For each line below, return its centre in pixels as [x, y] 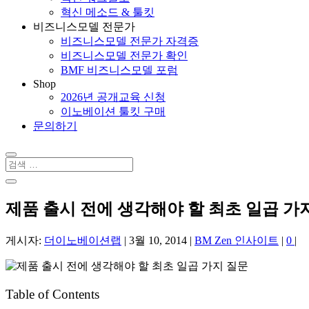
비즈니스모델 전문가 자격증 [130, 41]
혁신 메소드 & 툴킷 [108, 12]
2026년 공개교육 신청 [113, 97]
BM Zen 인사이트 [237, 240]
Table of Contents [52, 294]
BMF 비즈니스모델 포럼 [119, 70]
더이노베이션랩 [83, 240]
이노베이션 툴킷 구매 [113, 111]
